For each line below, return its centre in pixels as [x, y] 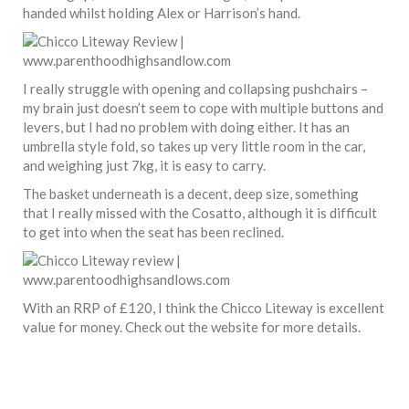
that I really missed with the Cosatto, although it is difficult [200, 212]
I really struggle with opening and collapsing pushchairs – [195, 88]
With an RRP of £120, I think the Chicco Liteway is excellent [204, 307]
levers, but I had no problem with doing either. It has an [186, 126]
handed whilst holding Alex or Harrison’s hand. [162, 12]
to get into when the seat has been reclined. [153, 231]
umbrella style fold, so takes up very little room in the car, [194, 146]
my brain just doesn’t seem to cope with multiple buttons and [203, 107]
